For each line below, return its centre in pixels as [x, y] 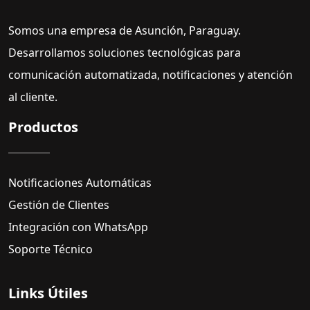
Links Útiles [48, 293]
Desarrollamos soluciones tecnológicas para [125, 53]
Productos [43, 127]
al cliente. [33, 97]
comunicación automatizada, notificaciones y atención [151, 75]
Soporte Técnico [51, 249]
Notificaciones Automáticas [80, 183]
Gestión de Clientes [59, 205]
